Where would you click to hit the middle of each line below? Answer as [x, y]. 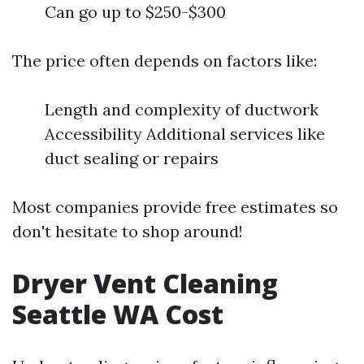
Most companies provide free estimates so [175, 207]
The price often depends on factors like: [165, 61]
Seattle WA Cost [118, 314]
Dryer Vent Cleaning [145, 283]
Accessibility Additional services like [185, 134]
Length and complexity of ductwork [182, 109]
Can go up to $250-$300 [135, 12]
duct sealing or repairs [132, 158]
